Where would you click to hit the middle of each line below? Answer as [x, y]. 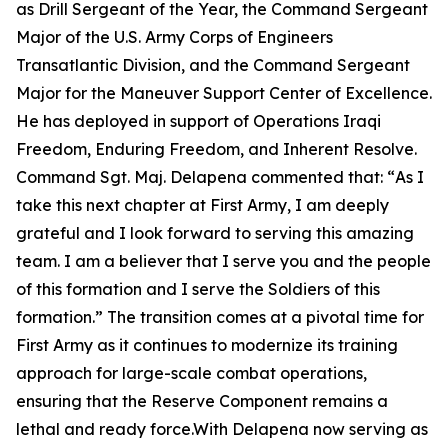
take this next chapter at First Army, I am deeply [202, 205]
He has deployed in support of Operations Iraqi [198, 121]
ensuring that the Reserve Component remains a [202, 401]
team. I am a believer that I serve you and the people [223, 261]
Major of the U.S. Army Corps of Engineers [174, 37]
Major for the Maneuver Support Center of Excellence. [224, 93]
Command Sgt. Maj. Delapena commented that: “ [205, 177]
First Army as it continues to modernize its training [207, 345]
